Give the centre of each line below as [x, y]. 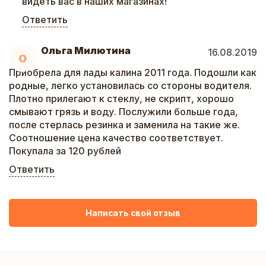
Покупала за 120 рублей [65, 151]
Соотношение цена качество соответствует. [116, 138]
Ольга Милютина [86, 50]
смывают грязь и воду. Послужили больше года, [123, 112]
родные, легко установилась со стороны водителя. [130, 85]
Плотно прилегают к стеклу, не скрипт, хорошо [121, 99]
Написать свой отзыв [133, 213]
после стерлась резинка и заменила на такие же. [124, 125]
